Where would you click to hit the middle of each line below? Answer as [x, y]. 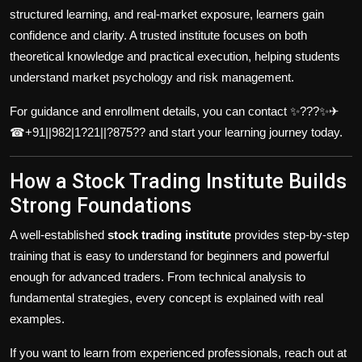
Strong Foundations [101, 205]
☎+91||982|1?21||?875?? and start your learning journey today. [176, 132]
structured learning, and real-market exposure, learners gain [167, 14]
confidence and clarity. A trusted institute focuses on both [158, 35]
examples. [37, 318]
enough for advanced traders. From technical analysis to [158, 276]
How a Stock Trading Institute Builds [178, 181]
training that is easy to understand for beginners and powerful [169, 255]
